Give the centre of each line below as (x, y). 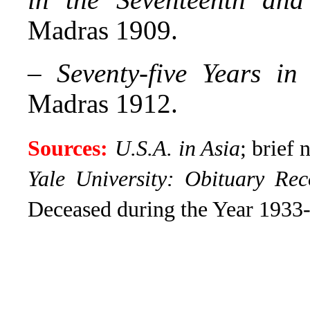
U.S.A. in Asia (177, 148)
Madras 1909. (103, 30)
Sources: (68, 148)
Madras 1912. (103, 103)
